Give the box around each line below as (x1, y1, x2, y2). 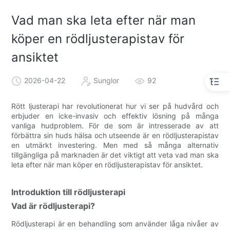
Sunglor (93, 75, 120, 85)
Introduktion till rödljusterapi (11, 186, 126, 197)
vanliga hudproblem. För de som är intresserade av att (11, 121, 219, 130)
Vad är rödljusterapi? (11, 200, 95, 211)
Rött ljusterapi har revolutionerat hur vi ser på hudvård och (11, 101, 219, 110)
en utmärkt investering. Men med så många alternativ (11, 140, 219, 149)
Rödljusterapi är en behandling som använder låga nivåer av (11, 219, 219, 228)
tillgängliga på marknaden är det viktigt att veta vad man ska (11, 150, 219, 159)
